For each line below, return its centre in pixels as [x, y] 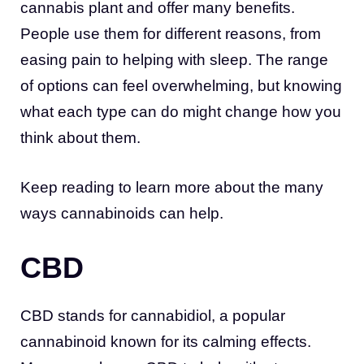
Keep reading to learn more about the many [172, 187]
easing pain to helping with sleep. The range [174, 60]
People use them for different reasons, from [171, 34]
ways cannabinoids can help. [122, 213]
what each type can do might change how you [181, 112]
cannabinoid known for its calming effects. [166, 342]
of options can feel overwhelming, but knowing [181, 86]
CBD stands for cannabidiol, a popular [153, 316]
